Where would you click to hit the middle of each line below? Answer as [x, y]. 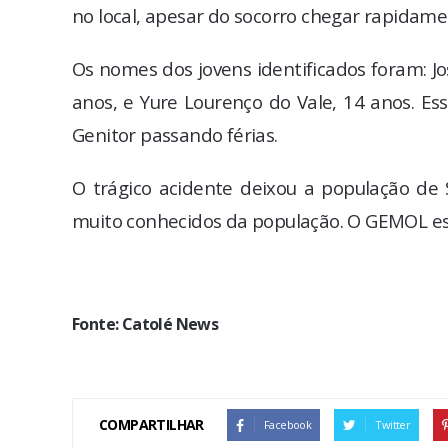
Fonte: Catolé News [145, 324]
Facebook [288, 424]
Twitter [393, 424]
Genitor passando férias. [175, 134]
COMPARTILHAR [151, 424]
